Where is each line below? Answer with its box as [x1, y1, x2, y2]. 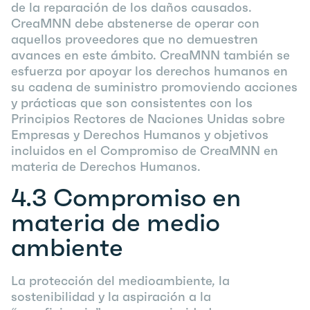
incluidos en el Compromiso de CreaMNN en [11, 143, 278, 158]
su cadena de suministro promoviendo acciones [11, 79, 298, 95]
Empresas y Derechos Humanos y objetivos [11, 127, 268, 143]
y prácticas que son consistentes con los [11, 95, 253, 111]
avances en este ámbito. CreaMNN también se [11, 47, 290, 63]
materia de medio [11, 207, 220, 238]
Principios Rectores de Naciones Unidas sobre [11, 111, 285, 127]
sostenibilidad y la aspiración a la [11, 289, 211, 304]
